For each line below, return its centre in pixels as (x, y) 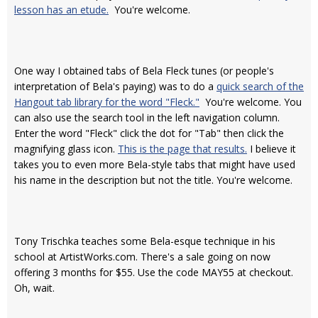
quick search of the (260, 86)
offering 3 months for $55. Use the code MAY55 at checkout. (154, 272)
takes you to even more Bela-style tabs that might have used (155, 164)
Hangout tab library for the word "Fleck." (107, 102)
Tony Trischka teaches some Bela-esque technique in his (145, 241)
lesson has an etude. (61, 10)
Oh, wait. (34, 288)
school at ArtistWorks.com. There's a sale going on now (142, 257)
